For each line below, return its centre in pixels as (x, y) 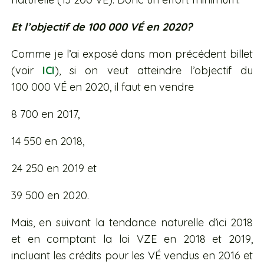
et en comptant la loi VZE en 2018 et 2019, (132, 239)
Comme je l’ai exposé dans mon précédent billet (132, 54)
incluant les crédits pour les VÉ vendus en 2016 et (132, 256)
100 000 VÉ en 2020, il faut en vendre (102, 87)
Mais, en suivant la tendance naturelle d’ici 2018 (132, 223)
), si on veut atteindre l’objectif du (154, 71)
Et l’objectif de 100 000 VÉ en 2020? (101, 27)
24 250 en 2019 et (54, 169)
